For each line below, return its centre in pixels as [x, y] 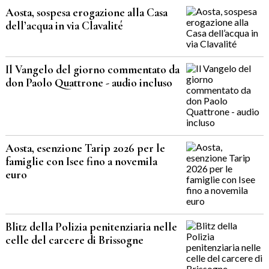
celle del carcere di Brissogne [74, 240]
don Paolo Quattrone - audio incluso [89, 83]
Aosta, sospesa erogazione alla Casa [86, 13]
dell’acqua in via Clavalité [64, 26]
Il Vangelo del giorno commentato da [92, 70]
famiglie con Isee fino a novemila [81, 162]
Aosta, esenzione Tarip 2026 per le [85, 149]
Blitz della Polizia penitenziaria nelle [91, 227]
